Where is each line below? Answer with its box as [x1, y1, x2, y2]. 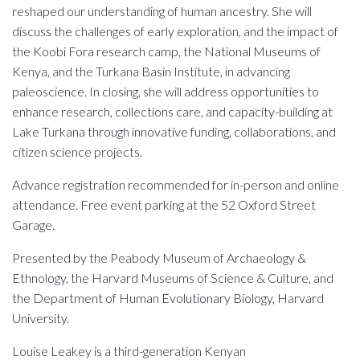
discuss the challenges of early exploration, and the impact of [12, 22, 338, 39]
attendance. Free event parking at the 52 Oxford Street [12, 196, 316, 212]
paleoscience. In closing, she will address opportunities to [12, 83, 319, 99]
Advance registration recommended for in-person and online [12, 176, 339, 192]
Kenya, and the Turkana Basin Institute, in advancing [12, 63, 290, 79]
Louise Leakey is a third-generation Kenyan [12, 342, 246, 358]
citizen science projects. [12, 143, 142, 159]
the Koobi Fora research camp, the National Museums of [12, 43, 321, 59]
